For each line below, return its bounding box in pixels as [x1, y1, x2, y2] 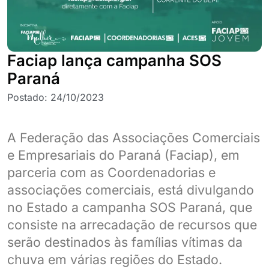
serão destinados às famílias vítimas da [7, 234, 243, 250]
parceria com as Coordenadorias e [7, 165, 216, 181]
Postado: [7, 91, 50, 103]
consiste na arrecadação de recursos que [7, 217, 257, 233]
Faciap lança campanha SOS [7, 51, 222, 70]
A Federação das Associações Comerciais [7, 130, 260, 146]
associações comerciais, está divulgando [7, 182, 254, 198]
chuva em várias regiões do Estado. [7, 252, 222, 268]
